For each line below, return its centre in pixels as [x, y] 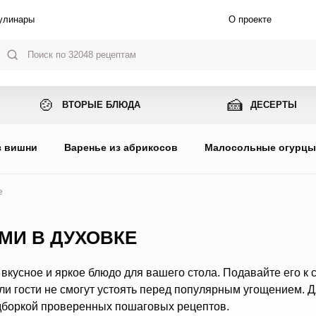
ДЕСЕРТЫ [273, 105]
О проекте [250, 19]
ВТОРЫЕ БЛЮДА [102, 105]
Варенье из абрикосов [121, 147]
